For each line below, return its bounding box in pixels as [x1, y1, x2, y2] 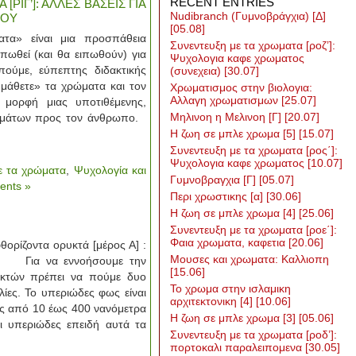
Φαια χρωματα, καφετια [170, 236, 288, 249]
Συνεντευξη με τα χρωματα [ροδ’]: [170, 328, 337, 341]
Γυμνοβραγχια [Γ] [170, 173, 259, 186]
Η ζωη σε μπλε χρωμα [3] [170, 311, 299, 324]
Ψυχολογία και [73, 164, 146, 176]
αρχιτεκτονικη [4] [170, 295, 256, 308]
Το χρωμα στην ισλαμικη [170, 282, 291, 295]
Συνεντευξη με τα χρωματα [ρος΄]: [170, 144, 338, 157]
